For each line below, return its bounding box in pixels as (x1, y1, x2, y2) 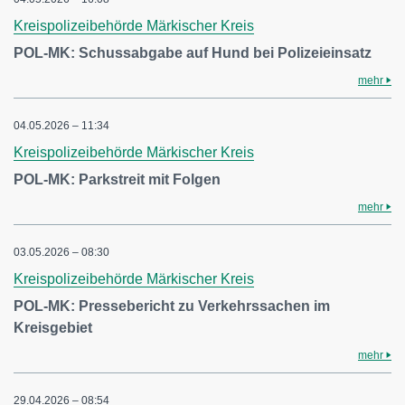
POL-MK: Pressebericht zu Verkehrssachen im (14, 298, 330, 314)
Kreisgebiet (14, 320, 92, 335)
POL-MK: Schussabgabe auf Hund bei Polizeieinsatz (14, 45, 372, 61)
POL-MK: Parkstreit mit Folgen (14, 172, 221, 187)
